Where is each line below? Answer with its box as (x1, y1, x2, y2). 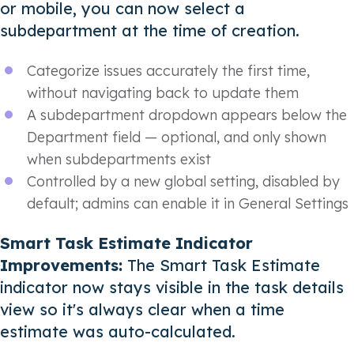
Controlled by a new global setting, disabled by (27, 171, 340, 190)
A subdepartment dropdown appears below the (27, 105, 347, 124)
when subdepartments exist (27, 149, 211, 168)
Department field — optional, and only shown (27, 127, 326, 146)
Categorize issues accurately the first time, (27, 61, 310, 80)
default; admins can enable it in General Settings (27, 194, 348, 213)
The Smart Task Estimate (127, 255, 320, 276)
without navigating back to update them (27, 83, 299, 102)
